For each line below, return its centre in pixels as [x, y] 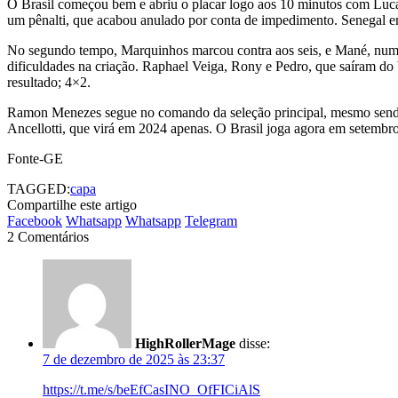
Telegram [211, 220]
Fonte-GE [35, 158]
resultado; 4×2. [49, 82]
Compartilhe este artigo [72, 204]
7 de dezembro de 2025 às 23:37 [134, 359]
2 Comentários [48, 236]
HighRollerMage [185, 343]
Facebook [35, 220]
